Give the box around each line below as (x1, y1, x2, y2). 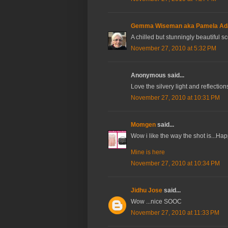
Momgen (131, 121, 156, 129)
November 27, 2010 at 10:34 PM (131, 160, 220, 167)
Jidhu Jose (131, 187, 162, 194)
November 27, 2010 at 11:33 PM (131, 209, 219, 217)
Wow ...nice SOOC (131, 198, 182, 206)
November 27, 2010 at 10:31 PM (131, 94, 220, 102)
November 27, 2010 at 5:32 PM (131, 45, 216, 52)
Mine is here (131, 149, 165, 156)
